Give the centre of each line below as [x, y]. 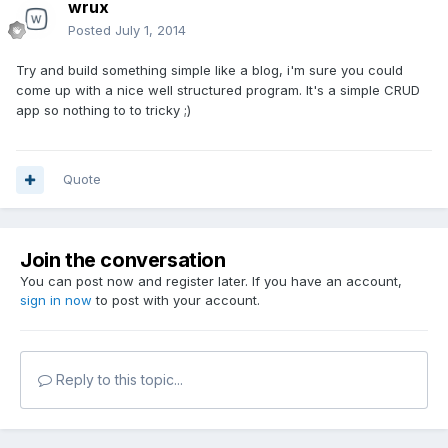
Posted [91, 30]
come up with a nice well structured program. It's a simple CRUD [218, 90]
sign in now [56, 300]
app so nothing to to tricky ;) [103, 110]
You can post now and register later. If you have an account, [211, 281]
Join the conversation [123, 260]
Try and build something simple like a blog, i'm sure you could [209, 70]
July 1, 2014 [150, 30]
